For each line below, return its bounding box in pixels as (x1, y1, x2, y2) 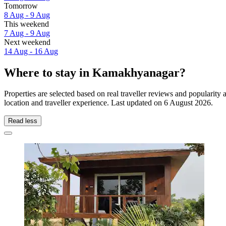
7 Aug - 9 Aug (4, 28, 50, 37)
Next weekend (4, 37, 50, 46)
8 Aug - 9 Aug (4, 10, 50, 19)
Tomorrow (4, 1, 38, 10)
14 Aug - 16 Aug (4, 46, 58, 55)
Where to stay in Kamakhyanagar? (4, 66, 186, 79)
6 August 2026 (164, 98, 211, 107)
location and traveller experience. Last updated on (4, 98, 164, 107)
